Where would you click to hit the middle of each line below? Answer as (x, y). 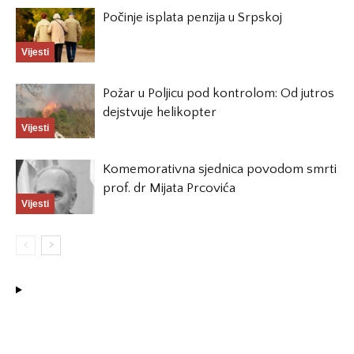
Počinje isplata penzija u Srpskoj (192, 18)
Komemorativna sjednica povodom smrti (220, 169)
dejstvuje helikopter (160, 113)
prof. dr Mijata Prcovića (169, 188)
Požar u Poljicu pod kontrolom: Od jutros (218, 94)
